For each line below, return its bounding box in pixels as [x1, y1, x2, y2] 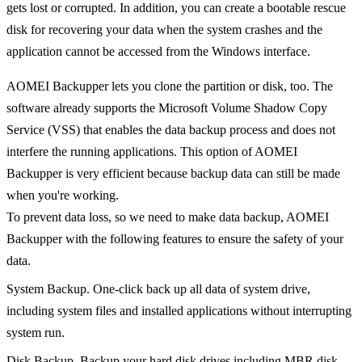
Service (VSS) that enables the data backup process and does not [6, 123, 335, 137]
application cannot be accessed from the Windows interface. [6, 44, 310, 59]
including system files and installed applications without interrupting [6, 304, 351, 318]
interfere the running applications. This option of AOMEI [6, 145, 297, 159]
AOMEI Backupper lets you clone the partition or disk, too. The [6, 79, 333, 94]
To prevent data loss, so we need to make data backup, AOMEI [6, 210, 329, 225]
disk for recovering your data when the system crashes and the [6, 23, 322, 37]
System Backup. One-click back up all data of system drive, [6, 282, 310, 297]
